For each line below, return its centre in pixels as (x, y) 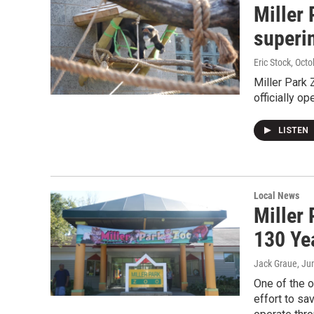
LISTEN (294, 130)
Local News (277, 196)
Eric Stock (272, 62)
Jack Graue (275, 264)
